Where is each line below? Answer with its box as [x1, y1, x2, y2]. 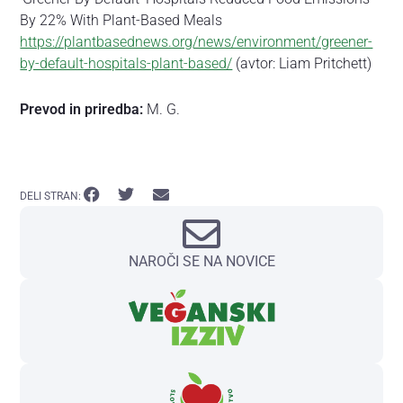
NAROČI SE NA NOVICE [128, 253, 275, 271]
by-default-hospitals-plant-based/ [20, 54, 233, 72]
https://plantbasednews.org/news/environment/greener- [20, 32, 373, 50]
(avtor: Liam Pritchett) [232, 54, 372, 72]
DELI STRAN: [20, 190, 82, 203]
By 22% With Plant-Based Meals [20, 11, 223, 29]
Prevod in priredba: [20, 100, 144, 118]
